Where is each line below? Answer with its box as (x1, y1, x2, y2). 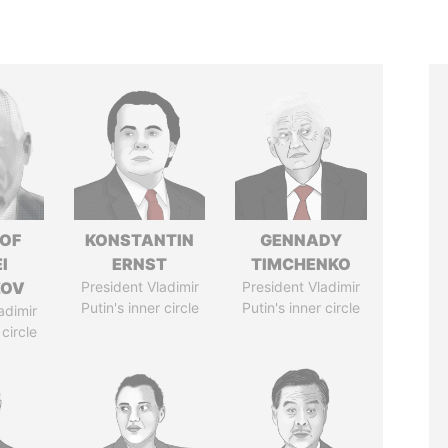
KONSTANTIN (85, 230, 195, 250)
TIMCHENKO (251, 254, 352, 274)
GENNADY (260, 230, 343, 250)
